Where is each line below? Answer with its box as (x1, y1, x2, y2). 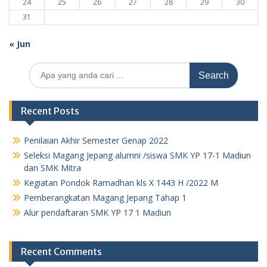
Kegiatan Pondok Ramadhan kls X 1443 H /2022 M (24, 176, 218, 188)
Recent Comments (21, 245, 102, 257)
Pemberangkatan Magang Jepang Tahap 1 (24, 191, 187, 203)
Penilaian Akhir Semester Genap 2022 (24, 134, 168, 146)
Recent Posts (21, 104, 79, 117)
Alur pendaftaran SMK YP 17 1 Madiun (24, 206, 171, 218)
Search (29, 62, 55, 74)
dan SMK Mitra (24, 162, 81, 173)
